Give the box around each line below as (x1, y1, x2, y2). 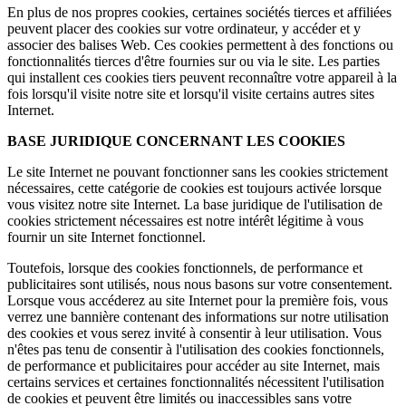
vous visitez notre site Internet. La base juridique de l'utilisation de (7, 197, 382, 213)
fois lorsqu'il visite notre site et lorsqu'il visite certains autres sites (7, 86, 374, 102)
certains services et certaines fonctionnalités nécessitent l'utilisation (7, 374, 384, 391)
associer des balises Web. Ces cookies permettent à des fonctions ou (7, 37, 393, 53)
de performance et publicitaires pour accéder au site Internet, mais (7, 358, 380, 374)
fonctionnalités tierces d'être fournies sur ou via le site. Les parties (7, 53, 380, 70)
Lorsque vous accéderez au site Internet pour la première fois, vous (7, 293, 388, 309)
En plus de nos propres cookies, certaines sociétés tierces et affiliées (7, 5, 391, 21)
